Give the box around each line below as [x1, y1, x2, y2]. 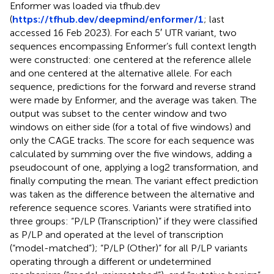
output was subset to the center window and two [10, 107, 227, 119]
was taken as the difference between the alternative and [10, 188, 254, 200]
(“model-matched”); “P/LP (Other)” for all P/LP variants [10, 242, 248, 254]
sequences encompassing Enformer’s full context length [10, 40, 256, 52]
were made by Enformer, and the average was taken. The [10, 94, 257, 106]
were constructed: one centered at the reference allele [10, 53, 251, 65]
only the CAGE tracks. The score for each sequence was [10, 134, 254, 146]
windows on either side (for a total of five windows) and [10, 120, 251, 133]
